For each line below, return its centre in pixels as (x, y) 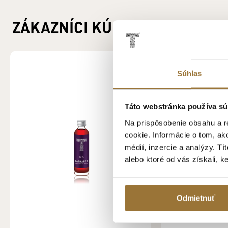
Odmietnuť (196, 198)
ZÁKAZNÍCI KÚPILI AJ (87, 27)
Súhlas (189, 73)
